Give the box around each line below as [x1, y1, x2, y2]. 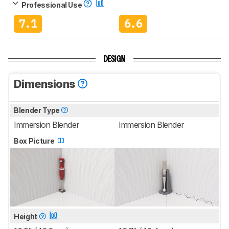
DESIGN [103, 55, 126, 63]
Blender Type [14, 105, 61, 114]
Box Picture [14, 136, 56, 145]
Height [14, 212, 39, 221]
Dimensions [14, 77, 77, 90]
